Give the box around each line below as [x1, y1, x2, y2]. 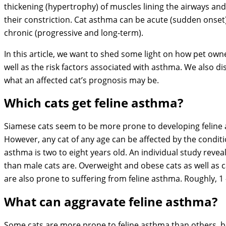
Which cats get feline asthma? [4, 94, 183, 111]
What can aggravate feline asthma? [4, 193, 217, 210]
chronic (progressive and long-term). [4, 27, 143, 38]
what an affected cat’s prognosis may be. [4, 74, 163, 86]
